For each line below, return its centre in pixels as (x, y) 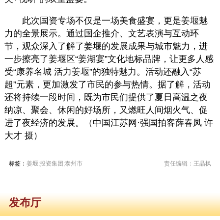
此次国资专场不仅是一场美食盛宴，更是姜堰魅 (115, 20)
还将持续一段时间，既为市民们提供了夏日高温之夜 (106, 97)
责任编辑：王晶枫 (188, 163)
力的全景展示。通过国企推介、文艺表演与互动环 (101, 33)
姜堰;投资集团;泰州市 (54, 163)
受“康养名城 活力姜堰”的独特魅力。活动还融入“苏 (103, 71)
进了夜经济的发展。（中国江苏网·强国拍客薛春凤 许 (109, 123)
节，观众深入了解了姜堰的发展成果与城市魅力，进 (106, 46)
